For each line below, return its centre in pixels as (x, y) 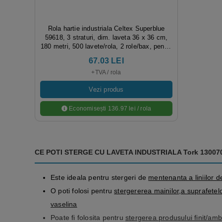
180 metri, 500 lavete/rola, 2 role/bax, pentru (106, 47)
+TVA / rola (106, 73)
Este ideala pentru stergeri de (100, 178)
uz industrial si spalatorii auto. (106, 55)
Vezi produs (106, 90)
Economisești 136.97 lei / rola (110, 109)
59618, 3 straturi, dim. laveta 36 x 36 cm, (106, 38)
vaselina (64, 204)
